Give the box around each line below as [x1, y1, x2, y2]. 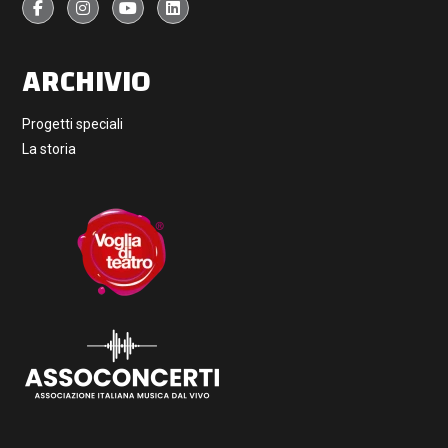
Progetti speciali [22, 115, 124, 132]
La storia [22, 140, 77, 157]
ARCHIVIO [22, 53, 152, 109]
